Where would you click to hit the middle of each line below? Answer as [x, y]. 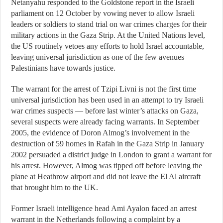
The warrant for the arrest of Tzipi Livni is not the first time [104, 89]
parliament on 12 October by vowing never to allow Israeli [103, 13]
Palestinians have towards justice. [63, 68]
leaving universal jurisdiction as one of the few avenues [98, 57]
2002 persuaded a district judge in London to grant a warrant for [111, 155]
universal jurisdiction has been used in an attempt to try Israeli [108, 100]
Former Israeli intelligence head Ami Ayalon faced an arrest [104, 208]
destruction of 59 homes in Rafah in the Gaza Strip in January [108, 144]
